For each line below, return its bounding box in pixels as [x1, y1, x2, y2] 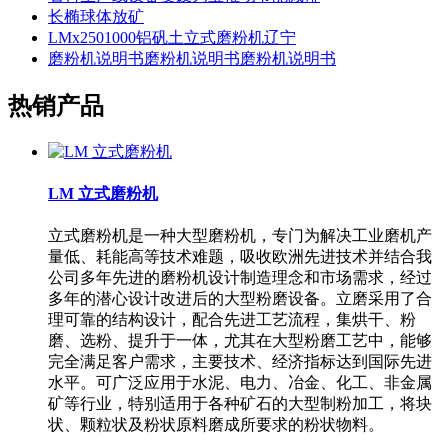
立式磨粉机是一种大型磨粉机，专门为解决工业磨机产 [48, 227, 432, 245]
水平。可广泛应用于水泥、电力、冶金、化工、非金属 [48, 374, 432, 392]
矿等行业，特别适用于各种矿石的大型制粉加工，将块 [48, 395, 432, 413]
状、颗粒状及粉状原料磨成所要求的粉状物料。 [48, 416, 384, 434]
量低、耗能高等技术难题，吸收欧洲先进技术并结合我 [48, 248, 432, 266]
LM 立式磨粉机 [48, 185, 158, 203]
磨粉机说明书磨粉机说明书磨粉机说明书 [48, 50, 336, 68]
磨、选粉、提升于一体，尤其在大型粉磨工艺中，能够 [48, 332, 432, 350]
